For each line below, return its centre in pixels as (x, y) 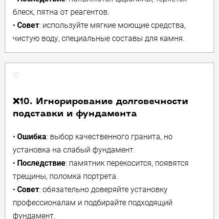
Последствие (41, 163)
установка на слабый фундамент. (74, 150)
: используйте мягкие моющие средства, (112, 25)
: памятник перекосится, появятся (127, 163)
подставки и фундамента (75, 114)
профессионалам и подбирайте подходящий (93, 203)
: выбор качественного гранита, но (109, 137)
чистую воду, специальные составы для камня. (99, 38)
